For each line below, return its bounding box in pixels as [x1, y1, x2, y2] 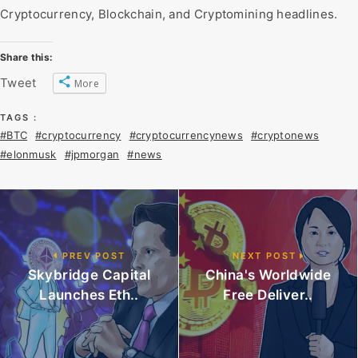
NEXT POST [232, 250, 300, 261]
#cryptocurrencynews [129, 129, 244, 141]
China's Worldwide [205, 267, 332, 283]
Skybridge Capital [27, 267, 151, 283]
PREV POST [58, 250, 125, 261]
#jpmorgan [64, 148, 120, 161]
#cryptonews [251, 129, 320, 141]
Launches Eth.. [39, 287, 139, 303]
